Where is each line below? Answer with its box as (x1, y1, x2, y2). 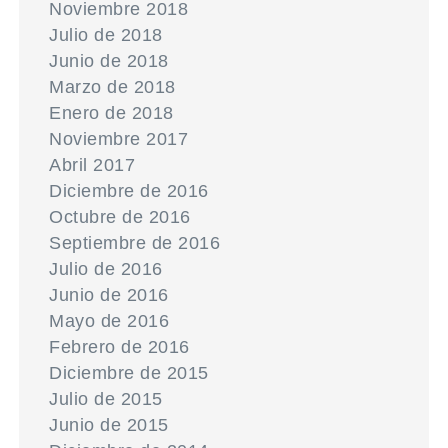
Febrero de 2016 (49, 337, 190, 357)
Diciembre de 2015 (49, 363, 209, 383)
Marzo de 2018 (49, 77, 176, 97)
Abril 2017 (49, 155, 136, 175)
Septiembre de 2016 (49, 233, 221, 253)
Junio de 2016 (49, 285, 169, 305)
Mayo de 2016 (49, 311, 170, 331)
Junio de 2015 (49, 415, 169, 435)
